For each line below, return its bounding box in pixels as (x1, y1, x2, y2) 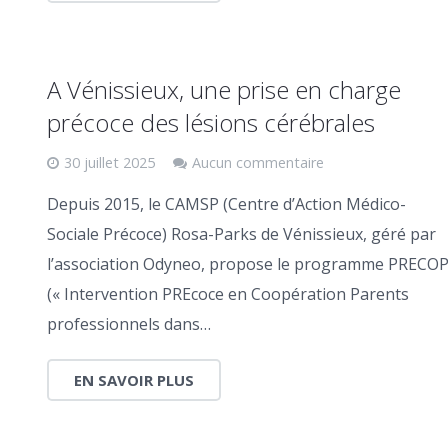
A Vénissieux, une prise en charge (46, 72, 401, 106)
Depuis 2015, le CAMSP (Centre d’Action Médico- (46, 192, 406, 215)
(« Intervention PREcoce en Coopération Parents (46, 282, 409, 305)
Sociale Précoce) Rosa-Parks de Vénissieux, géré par (46, 222, 436, 245)
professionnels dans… (46, 312, 211, 335)
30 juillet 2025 (63, 152, 155, 172)
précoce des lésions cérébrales (46, 105, 375, 139)
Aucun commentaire (191, 152, 324, 172)
